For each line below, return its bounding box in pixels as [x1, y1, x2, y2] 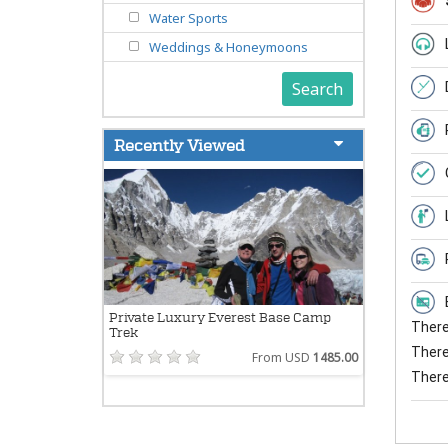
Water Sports [149, 9, 228, 28]
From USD [251, 349, 313, 367]
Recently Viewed [114, 136, 245, 156]
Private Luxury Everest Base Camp [109, 310, 331, 326]
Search [291, 78, 343, 101]
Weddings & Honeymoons [149, 38, 308, 57]
